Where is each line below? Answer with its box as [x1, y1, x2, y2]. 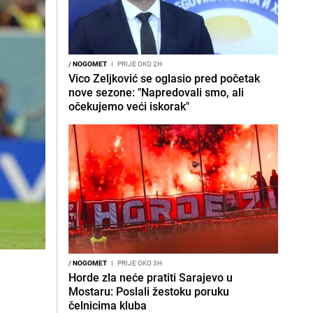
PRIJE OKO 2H [116, 59, 162, 68]
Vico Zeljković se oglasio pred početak [68, 71, 260, 86]
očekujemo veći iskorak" [68, 99, 189, 114]
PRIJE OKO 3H [116, 258, 162, 268]
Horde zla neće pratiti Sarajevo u [68, 270, 233, 285]
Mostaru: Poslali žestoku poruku [68, 284, 229, 299]
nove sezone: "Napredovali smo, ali [68, 85, 244, 100]
